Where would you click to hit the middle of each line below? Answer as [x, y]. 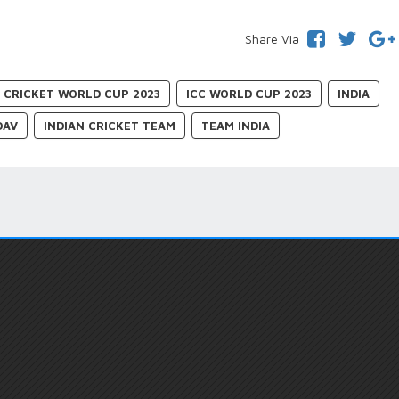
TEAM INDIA [236, 126]
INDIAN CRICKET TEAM [110, 126]
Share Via [272, 39]
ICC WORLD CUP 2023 [249, 94]
